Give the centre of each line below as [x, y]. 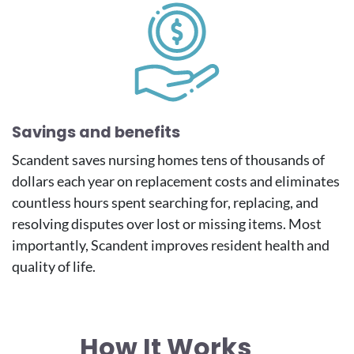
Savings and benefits [96, 132]
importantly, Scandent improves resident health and [171, 245]
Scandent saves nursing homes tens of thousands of [168, 160]
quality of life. [54, 267]
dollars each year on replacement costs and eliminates [176, 181]
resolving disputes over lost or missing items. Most [167, 224]
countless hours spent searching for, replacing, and [165, 203]
